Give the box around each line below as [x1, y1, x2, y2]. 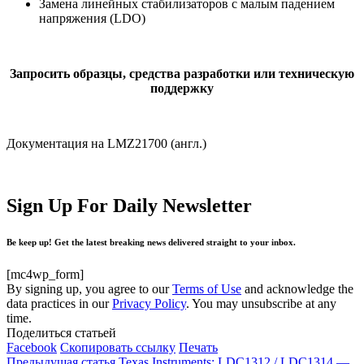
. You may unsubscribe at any [186, 296, 336, 310]
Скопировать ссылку [60, 340, 175, 354]
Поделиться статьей [6, 325, 116, 340]
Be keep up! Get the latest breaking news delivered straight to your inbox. [6, 236, 296, 247]
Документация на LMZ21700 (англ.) [6, 136, 206, 150]
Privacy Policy [112, 296, 186, 310]
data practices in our [6, 296, 112, 310]
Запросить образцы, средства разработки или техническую [10, 66, 354, 80]
